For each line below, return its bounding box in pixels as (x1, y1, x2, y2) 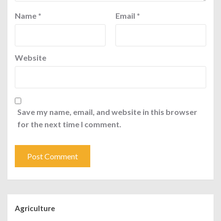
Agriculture (15, 204, 55, 213)
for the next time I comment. (17, 119, 121, 129)
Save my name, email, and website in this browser (17, 107, 197, 117)
